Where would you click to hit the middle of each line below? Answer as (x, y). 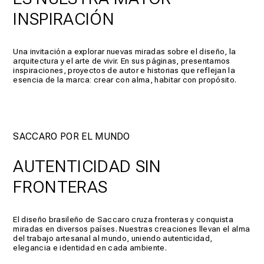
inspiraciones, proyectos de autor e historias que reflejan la (124, 70)
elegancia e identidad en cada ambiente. (90, 247)
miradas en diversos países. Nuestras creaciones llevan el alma (132, 228)
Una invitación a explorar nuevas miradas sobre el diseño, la (125, 51)
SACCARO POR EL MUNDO (72, 136)
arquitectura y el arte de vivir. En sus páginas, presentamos (122, 60)
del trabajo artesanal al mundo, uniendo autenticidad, (113, 238)
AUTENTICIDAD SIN (87, 166)
